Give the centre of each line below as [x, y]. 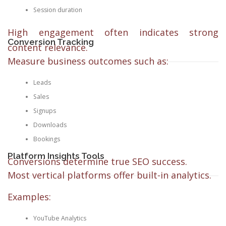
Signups [44, 111]
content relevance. [48, 47]
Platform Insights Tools [56, 156]
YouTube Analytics [60, 218]
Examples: [29, 196]
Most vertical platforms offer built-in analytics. [109, 175]
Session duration [58, 10]
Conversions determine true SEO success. [97, 161]
